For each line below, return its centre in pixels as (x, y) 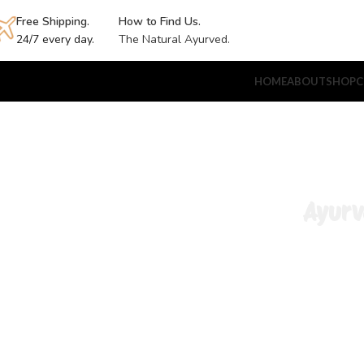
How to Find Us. (160, 21)
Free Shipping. (53, 21)
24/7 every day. (55, 39)
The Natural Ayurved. (174, 39)
